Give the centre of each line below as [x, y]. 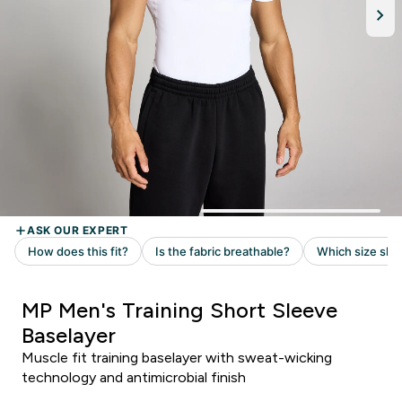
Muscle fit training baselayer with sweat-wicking [177, 358]
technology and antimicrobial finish [134, 377]
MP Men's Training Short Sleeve [179, 310]
